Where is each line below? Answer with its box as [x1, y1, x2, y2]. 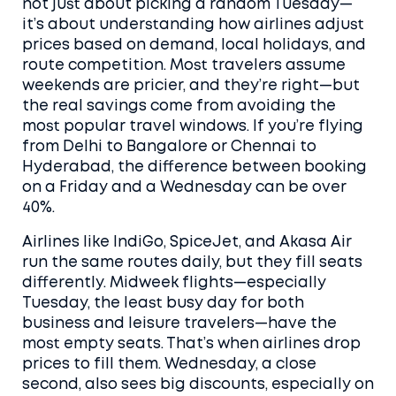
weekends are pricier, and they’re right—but [22, 80, 360, 93]
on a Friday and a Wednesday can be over [22, 181, 346, 194]
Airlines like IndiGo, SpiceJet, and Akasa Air [22, 236, 352, 249]
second [22, 378, 79, 392]
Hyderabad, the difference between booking [22, 161, 367, 174]
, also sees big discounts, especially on [79, 378, 374, 392]
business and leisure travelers [22, 317, 255, 331]
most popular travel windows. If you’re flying [22, 120, 363, 133]
